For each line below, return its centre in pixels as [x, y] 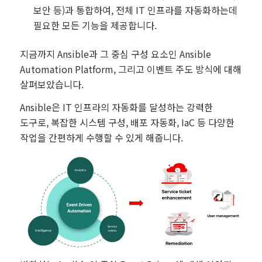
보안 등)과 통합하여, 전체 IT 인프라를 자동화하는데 [135, 10]
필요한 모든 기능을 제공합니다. [95, 25]
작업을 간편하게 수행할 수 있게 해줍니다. [101, 138]
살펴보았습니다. [51, 84]
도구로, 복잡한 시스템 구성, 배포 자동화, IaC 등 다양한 [127, 123]
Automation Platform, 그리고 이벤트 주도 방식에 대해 [130, 69]
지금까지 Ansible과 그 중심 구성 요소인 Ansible [115, 54]
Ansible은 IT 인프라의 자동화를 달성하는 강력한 [116, 107]
